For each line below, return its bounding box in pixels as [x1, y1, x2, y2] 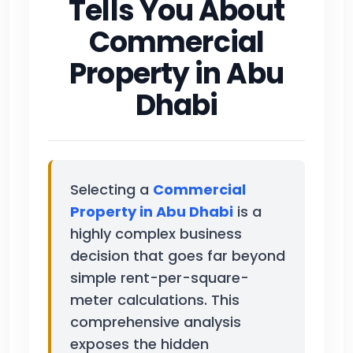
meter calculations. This [70, 289, 240, 310]
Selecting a [70, 179, 153, 199]
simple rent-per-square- [70, 267, 249, 288]
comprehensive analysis [70, 311, 241, 332]
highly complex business [70, 223, 242, 243]
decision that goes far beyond [70, 245, 285, 266]
